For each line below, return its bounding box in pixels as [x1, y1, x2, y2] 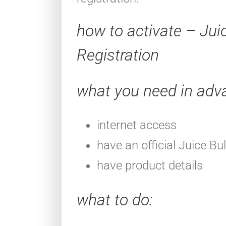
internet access [97, 118, 177, 132]
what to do [77, 190, 149, 209]
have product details [97, 158, 203, 173]
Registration [77, 45, 159, 65]
